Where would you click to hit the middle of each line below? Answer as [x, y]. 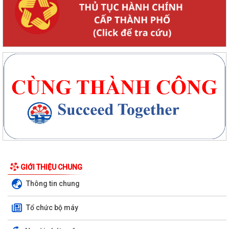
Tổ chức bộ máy [52, 207]
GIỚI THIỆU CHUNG [51, 167]
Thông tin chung [53, 184]
